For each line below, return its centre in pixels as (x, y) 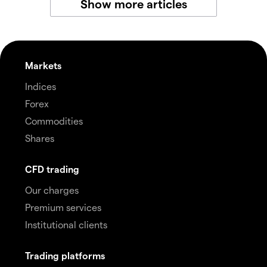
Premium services (63, 207)
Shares (40, 138)
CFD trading (52, 169)
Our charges (52, 190)
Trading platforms (65, 256)
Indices (41, 86)
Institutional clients (66, 225)
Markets (43, 66)
